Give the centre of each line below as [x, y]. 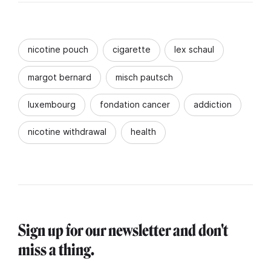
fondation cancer [135, 104]
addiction [213, 104]
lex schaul [194, 50]
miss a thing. [56, 250]
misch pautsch [144, 77]
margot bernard [60, 77]
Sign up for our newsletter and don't [123, 231]
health [143, 132]
